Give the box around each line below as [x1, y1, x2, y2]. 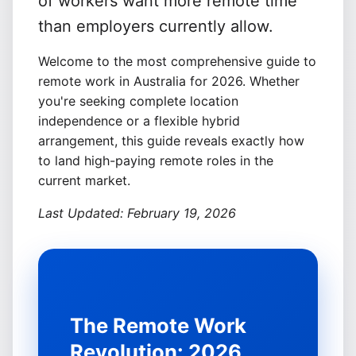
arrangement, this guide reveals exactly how [38, 133, 304, 149]
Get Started [16, 130, 84, 145]
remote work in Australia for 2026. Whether [38, 73, 300, 89]
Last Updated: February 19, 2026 [38, 205, 236, 221]
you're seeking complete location [38, 93, 238, 109]
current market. [38, 172, 130, 188]
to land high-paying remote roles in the [38, 153, 273, 168]
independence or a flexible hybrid [38, 113, 240, 129]
